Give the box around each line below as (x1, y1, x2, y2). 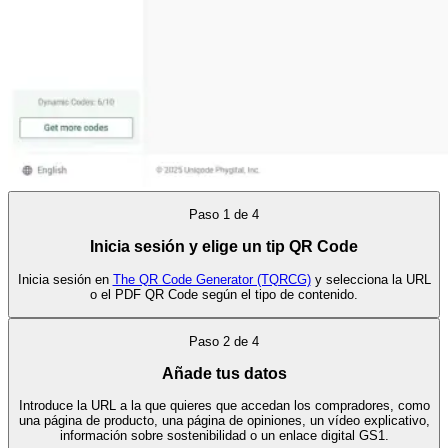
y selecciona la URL (310, 271, 431, 287)
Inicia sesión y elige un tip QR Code (90, 237, 358, 255)
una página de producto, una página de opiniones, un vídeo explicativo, (18, 413, 430, 429)
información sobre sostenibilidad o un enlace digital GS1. (59, 428, 389, 444)
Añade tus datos (161, 364, 287, 382)
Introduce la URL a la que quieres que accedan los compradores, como (18, 398, 430, 414)
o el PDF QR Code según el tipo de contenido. (90, 286, 358, 302)
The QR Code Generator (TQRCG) (112, 271, 311, 287)
